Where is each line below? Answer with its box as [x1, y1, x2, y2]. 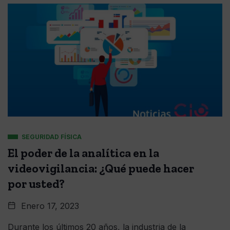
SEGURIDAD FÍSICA [22, 133, 82, 141]
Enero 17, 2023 [18, 201, 79, 211]
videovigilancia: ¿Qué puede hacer [8, 161, 194, 176]
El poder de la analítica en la [8, 146, 159, 160]
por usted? [8, 177, 65, 191]
